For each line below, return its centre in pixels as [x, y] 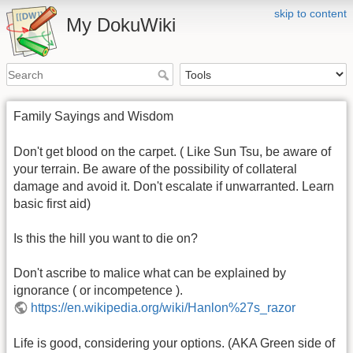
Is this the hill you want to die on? [106, 238]
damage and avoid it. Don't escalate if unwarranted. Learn [174, 186]
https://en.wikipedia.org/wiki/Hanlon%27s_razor [163, 308]
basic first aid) [52, 203]
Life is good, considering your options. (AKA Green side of [174, 343]
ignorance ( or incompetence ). [98, 291]
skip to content [310, 13]
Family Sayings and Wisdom [93, 117]
